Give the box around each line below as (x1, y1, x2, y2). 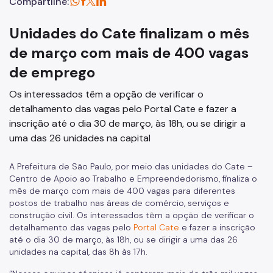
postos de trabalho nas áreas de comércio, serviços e (9, 197, 229, 208)
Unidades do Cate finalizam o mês (9, 24, 249, 43)
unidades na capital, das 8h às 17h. (9, 246, 150, 257)
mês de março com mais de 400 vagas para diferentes (9, 185, 235, 196)
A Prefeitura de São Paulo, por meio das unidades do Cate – (9, 161, 253, 172)
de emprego (9, 63, 95, 82)
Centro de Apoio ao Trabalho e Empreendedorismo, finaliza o (9, 173, 257, 184)
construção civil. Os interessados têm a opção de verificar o (9, 210, 254, 221)
